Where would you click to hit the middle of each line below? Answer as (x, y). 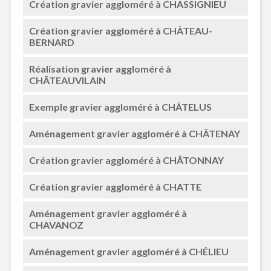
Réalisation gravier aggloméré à (100, 69)
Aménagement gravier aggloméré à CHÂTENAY (134, 133)
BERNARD (51, 42)
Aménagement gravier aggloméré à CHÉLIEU (129, 251)
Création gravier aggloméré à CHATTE (115, 187)
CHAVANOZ (56, 225)
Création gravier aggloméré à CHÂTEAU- (120, 31)
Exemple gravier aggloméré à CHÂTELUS (120, 107)
